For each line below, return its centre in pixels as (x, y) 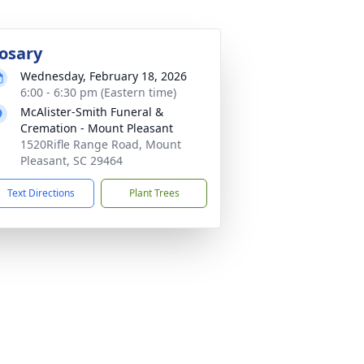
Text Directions (41, 193)
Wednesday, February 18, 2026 (104, 76)
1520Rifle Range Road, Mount (101, 144)
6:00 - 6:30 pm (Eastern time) (98, 92)
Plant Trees (154, 193)
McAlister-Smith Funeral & (92, 112)
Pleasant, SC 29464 (71, 160)
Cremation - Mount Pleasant (97, 128)
